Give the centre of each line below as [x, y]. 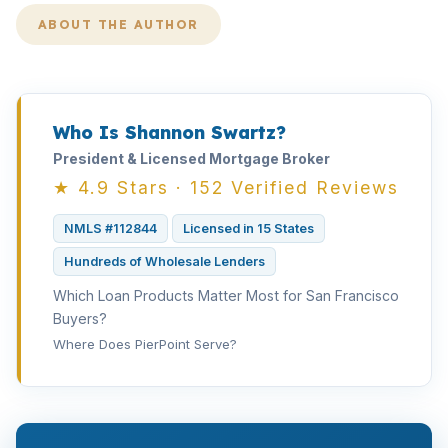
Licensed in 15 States [248, 228]
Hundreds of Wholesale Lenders [164, 261]
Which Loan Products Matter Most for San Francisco [226, 295]
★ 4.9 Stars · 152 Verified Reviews [226, 187]
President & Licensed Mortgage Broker [191, 158]
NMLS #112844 [110, 228]
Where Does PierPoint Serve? [145, 344]
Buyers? [80, 318]
